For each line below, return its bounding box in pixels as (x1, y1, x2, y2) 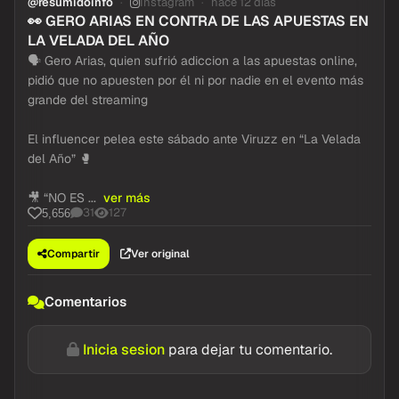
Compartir (47, 247, 100, 261)
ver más (103, 190, 151, 206)
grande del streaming (28, 92, 148, 108)
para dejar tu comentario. (165, 340, 332, 359)
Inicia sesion (83, 340, 165, 359)
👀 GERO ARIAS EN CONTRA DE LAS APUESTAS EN (28, 12, 369, 30)
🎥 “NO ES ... (28, 190, 100, 206)
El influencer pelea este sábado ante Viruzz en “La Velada (28, 131, 361, 147)
